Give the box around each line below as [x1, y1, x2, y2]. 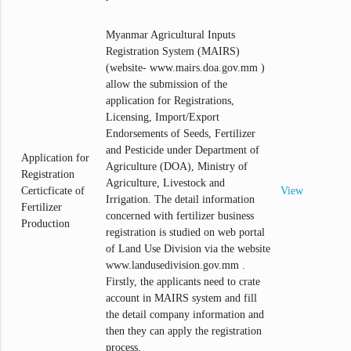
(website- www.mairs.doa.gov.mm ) [106, 62, 266, 74]
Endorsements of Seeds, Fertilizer [106, 128, 256, 140]
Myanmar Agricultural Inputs [106, 29, 236, 42]
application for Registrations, [106, 95, 235, 107]
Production [21, 218, 71, 230]
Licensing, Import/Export [106, 111, 220, 124]
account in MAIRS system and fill [106, 292, 258, 305]
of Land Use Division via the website [106, 243, 271, 255]
